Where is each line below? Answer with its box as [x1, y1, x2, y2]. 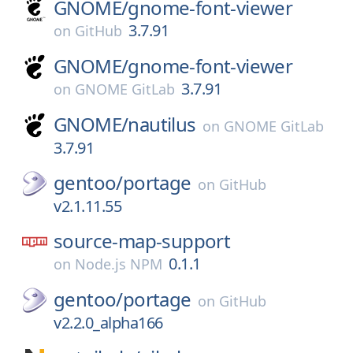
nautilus [128, 111, 196, 137]
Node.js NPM [75, 255, 162, 273]
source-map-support [54, 228, 231, 254]
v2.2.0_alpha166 [54, 312, 163, 333]
